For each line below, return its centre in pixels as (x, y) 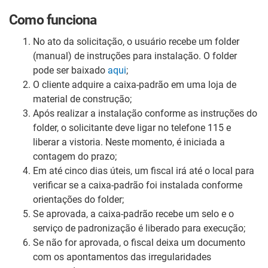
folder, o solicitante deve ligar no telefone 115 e (132, 127)
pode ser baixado (70, 70)
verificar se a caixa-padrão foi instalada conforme (138, 185)
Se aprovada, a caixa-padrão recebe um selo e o (133, 214)
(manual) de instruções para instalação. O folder (135, 56)
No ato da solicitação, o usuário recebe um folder (136, 41)
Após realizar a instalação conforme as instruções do (145, 113)
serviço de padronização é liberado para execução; (139, 228)
